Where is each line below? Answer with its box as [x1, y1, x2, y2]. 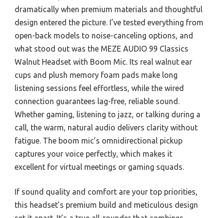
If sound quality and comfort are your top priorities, [15, 187, 198, 196]
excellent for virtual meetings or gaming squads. [15, 163, 184, 171]
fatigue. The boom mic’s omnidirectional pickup [15, 136, 182, 145]
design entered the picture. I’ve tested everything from [15, 18, 203, 27]
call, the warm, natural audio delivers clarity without [15, 123, 198, 132]
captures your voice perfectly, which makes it [15, 149, 172, 158]
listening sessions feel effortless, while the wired [15, 84, 184, 92]
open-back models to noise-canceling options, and [15, 31, 193, 40]
